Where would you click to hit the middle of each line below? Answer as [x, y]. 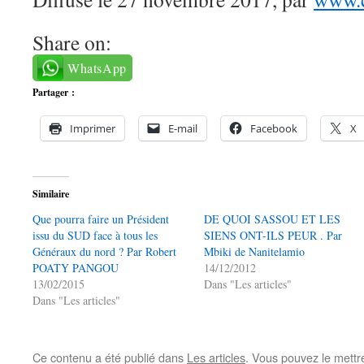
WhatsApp [97, 68]
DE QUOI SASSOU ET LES [273, 219]
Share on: [72, 42]
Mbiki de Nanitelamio [255, 251]
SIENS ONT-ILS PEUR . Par [273, 235]
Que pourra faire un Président [101, 219]
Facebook [274, 128]
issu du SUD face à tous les [95, 235]
